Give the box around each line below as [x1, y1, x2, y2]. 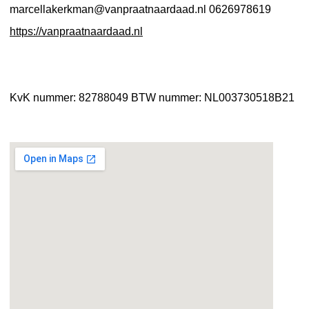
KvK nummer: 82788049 [10, 91, 131, 103]
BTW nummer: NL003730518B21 [131, 91, 295, 103]
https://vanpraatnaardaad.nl [10, 25, 143, 37]
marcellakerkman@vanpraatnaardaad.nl [10, 3, 209, 15]
